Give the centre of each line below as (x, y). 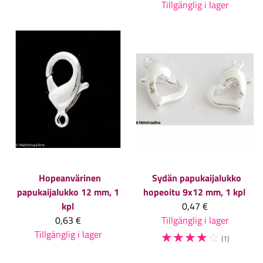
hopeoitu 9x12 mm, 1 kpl (194, 192)
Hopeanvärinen (70, 178)
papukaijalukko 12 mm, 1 (68, 192)
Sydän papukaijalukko (197, 178)
